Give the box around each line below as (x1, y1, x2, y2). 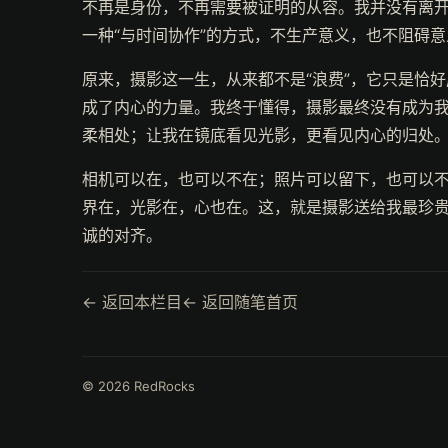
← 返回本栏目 (82, 292, 182, 312)
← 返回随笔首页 (182, 292, 298, 312)
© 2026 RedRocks (82, 378, 195, 394)
